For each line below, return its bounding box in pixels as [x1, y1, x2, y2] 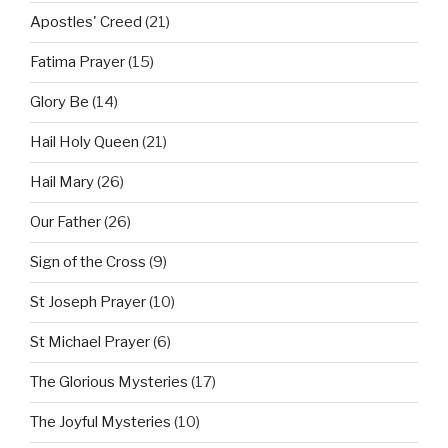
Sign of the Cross [30, 253, 146, 272]
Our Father [30, 213, 101, 232]
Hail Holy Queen [30, 133, 139, 152]
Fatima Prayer [30, 53, 125, 72]
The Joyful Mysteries [30, 413, 171, 432]
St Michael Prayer [30, 333, 150, 352]
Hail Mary [30, 173, 94, 192]
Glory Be [30, 93, 89, 112]
